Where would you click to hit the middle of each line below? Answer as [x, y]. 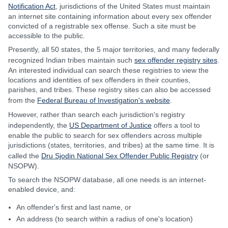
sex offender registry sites [176, 60]
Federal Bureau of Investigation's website [104, 100]
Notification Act [32, 6]
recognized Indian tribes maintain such [71, 60]
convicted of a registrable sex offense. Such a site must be [102, 26]
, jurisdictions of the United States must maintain [133, 6]
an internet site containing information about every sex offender [110, 16]
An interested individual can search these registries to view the [108, 70]
